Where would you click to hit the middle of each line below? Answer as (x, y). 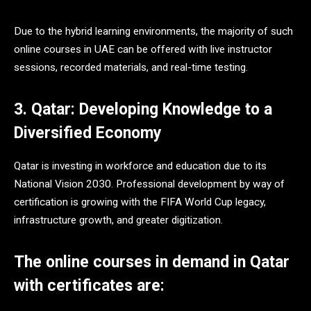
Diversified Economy (88, 133)
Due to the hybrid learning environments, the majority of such (153, 31)
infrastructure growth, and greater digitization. (118, 220)
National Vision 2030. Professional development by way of (149, 184)
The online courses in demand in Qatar (152, 262)
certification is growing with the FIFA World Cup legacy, (140, 202)
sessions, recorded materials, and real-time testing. (131, 67)
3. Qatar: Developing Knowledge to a (143, 109)
